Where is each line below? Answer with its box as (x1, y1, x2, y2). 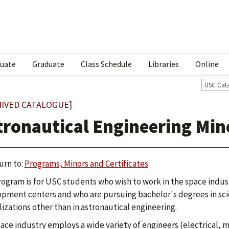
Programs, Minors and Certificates (24, 158, 148, 169)
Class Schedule (81, 59, 132, 69)
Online (195, 59, 219, 69)
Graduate (32, 59, 64, 69)
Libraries (148, 59, 179, 69)
